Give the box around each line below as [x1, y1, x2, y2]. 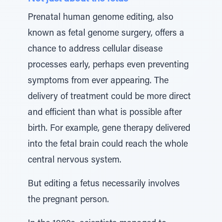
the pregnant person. [28, 196, 109, 205]
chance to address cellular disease [28, 45, 163, 54]
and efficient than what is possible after [28, 109, 182, 117]
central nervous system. [28, 156, 121, 165]
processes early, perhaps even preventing [28, 61, 189, 70]
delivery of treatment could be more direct [28, 93, 191, 102]
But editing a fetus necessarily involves [28, 180, 180, 189]
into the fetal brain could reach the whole [28, 140, 188, 149]
